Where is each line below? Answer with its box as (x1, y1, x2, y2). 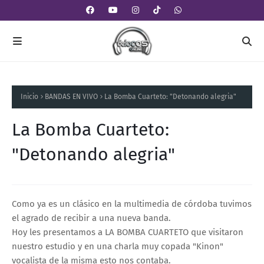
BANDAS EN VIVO (45, 93, 98, 101)
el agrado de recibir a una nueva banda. (12, 212, 171, 223)
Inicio (21, 93, 38, 101)
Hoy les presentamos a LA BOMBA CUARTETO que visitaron (12, 226, 243, 237)
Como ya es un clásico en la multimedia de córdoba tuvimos (12, 198, 252, 209)
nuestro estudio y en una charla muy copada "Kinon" (12, 240, 223, 252)
